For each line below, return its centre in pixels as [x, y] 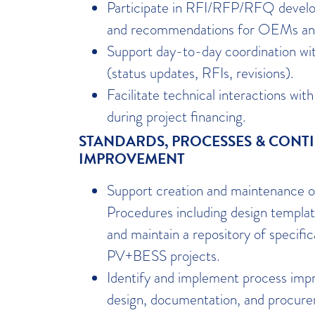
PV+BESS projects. [163, 255]
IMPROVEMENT [132, 159]
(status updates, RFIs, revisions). [200, 72]
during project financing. [176, 116]
